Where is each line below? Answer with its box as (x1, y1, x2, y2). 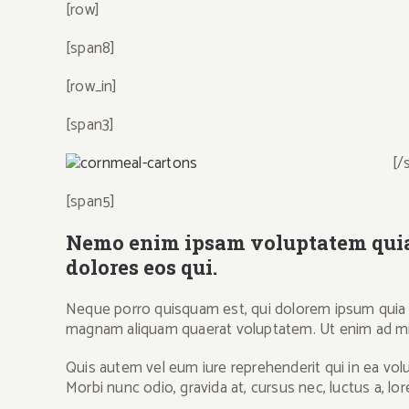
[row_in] (66, 74, 118, 100)
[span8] (66, 36, 116, 61)
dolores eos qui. (66, 254, 222, 280)
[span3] (66, 112, 115, 138)
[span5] (66, 189, 116, 215)
